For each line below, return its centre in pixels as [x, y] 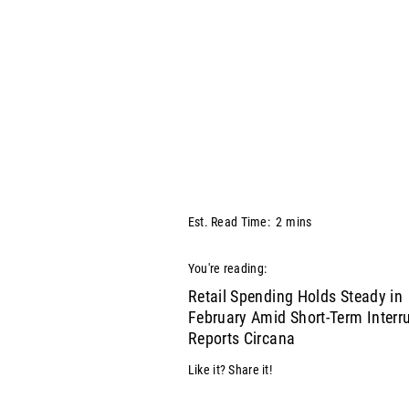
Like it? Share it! [230, 370]
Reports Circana [243, 339]
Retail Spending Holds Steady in [295, 297]
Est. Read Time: [229, 222]
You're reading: [227, 269]
